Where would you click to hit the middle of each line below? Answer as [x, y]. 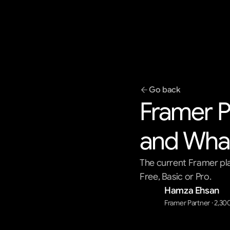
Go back [165, 90]
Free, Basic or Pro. [176, 177]
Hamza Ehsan [192, 190]
